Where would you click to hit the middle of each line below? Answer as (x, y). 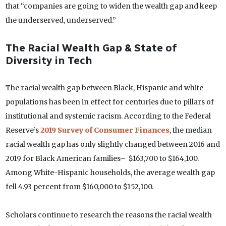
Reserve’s (23, 130)
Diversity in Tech (49, 61)
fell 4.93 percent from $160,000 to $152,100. (79, 187)
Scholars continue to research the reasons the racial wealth (108, 215)
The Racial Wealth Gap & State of (91, 48)
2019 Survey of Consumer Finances (105, 130)
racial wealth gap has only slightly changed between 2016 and (112, 145)
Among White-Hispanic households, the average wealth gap (110, 173)
